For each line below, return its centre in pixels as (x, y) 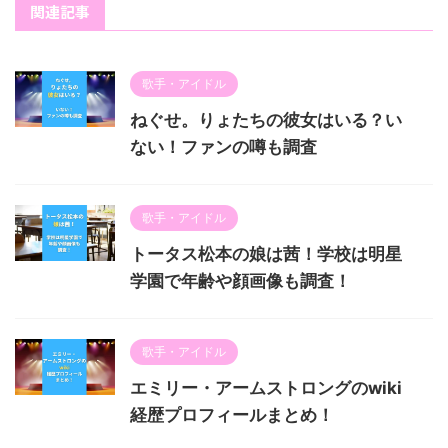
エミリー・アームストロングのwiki (266, 387)
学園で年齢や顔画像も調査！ (240, 280)
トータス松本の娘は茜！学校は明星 (266, 253)
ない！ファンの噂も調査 (223, 146)
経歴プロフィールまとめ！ (232, 414)
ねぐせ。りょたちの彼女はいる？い (266, 119)
